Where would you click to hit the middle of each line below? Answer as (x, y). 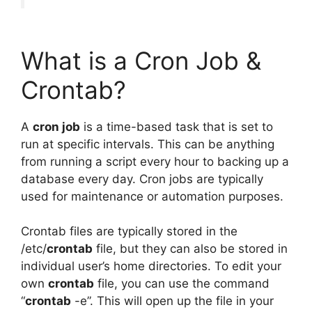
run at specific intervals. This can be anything (148, 144)
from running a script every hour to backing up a (155, 161)
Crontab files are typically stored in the (129, 232)
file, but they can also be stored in (190, 249)
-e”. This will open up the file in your (172, 301)
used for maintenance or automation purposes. (152, 196)
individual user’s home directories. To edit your (151, 266)
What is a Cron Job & (141, 60)
